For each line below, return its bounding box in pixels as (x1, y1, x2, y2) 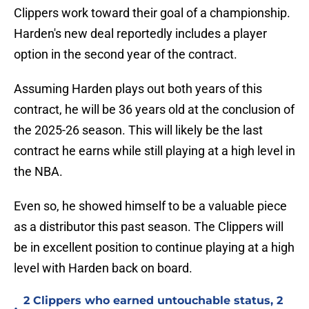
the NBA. (14, 164, 63, 179)
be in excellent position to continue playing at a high (14, 240, 295, 255)
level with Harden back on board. (14, 261, 192, 276)
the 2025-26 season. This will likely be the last (14, 123, 263, 138)
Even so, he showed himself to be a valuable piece (14, 199, 287, 214)
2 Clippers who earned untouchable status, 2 (23, 294, 283, 308)
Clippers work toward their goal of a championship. (14, 6, 290, 21)
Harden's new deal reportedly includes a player (14, 26, 267, 41)
